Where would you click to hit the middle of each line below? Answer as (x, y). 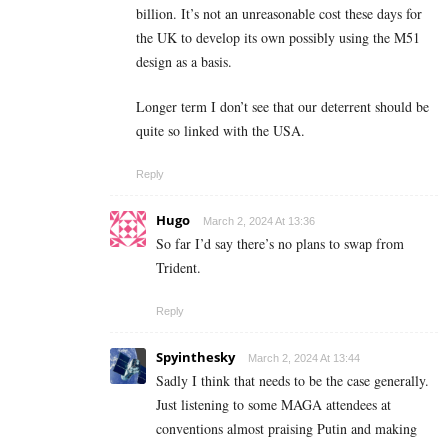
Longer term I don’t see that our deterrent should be (282, 107)
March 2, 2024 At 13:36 (259, 221)
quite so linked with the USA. (220, 131)
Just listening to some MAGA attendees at (273, 405)
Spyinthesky (195, 357)
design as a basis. (184, 62)
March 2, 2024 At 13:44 (304, 358)
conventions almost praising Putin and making (286, 429)
